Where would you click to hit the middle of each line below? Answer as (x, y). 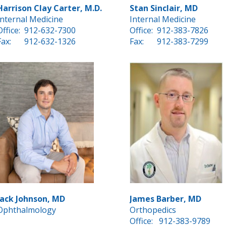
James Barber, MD (165, 199)
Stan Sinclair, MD (163, 8)
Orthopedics (153, 210)
